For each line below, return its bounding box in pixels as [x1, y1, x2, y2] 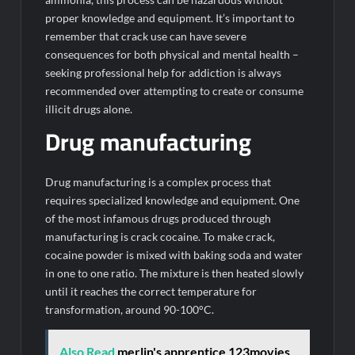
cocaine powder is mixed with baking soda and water [45, 248, 303, 262]
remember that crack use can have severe [45, 29, 247, 43]
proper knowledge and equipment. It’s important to [45, 10, 296, 25]
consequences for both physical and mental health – [45, 47, 300, 61]
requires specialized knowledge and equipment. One [45, 193, 300, 208]
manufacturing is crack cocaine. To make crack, [45, 230, 276, 244]
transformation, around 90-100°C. [45, 303, 215, 317]
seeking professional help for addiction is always [45, 65, 282, 79]
